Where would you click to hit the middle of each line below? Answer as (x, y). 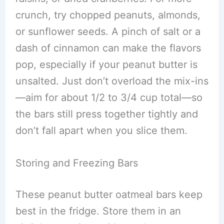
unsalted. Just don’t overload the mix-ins (112, 81)
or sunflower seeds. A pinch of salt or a (108, 31)
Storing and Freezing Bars (76, 163)
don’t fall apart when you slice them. (101, 130)
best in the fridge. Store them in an (98, 211)
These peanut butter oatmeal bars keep (109, 194)
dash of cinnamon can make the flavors (108, 48)
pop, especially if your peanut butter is (106, 64)
